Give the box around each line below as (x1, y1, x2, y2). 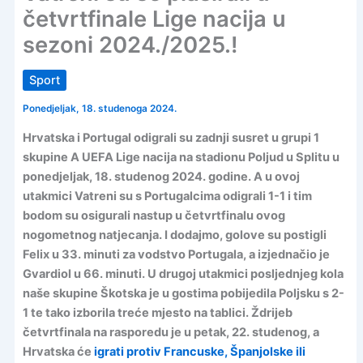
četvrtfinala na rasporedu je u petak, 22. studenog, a (22, 324, 319, 340)
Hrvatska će (22, 344, 94, 359)
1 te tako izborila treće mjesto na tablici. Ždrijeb (22, 305, 293, 320)
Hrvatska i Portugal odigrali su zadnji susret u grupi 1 (22, 130, 319, 145)
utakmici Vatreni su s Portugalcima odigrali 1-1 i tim (22, 188, 312, 203)
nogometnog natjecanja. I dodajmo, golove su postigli (22, 227, 327, 242)
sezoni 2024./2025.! (22, 32, 237, 59)
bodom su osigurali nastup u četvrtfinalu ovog (22, 207, 285, 223)
